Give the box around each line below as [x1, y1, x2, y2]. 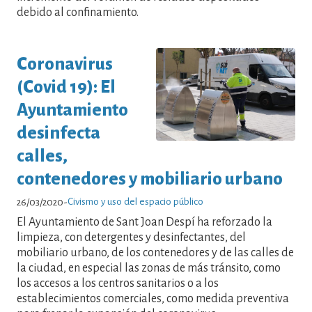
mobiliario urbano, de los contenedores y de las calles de [17, 246, 294, 259]
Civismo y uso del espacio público [68, 196, 203, 207]
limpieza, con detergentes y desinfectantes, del [17, 231, 246, 244]
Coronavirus [17, 54, 113, 73]
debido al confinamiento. [17, 6, 139, 19]
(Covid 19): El [17, 77, 116, 96]
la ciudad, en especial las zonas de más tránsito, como [17, 261, 281, 274]
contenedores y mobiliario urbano [17, 169, 283, 188]
